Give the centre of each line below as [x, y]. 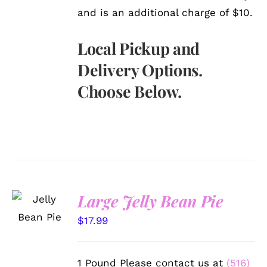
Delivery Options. [140, 69]
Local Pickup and [139, 48]
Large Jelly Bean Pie [150, 201]
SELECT [40, 192]
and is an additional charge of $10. [165, 12]
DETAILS [38, 228]
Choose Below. [130, 91]
